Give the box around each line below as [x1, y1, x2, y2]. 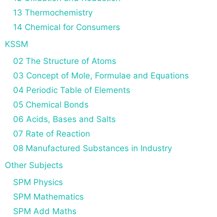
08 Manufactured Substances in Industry [13, 143, 172, 153]
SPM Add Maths [13, 206, 77, 216]
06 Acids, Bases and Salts [13, 114, 116, 124]
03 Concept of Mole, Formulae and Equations [13, 71, 189, 80]
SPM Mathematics [13, 192, 84, 201]
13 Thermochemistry [13, 8, 93, 17]
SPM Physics [13, 177, 63, 187]
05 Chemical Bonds [13, 100, 89, 109]
